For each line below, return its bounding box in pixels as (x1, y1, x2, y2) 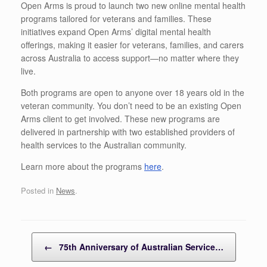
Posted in (21, 184, 56, 196)
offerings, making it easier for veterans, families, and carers (21, 39, 244, 51)
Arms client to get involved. (21, 113, 125, 125)
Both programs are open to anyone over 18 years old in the (21, 86, 244, 99)
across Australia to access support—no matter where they (21, 52, 239, 64)
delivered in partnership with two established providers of (21, 126, 235, 138)
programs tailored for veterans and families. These (21, 13, 212, 25)
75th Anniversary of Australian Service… (56, 240, 223, 253)
